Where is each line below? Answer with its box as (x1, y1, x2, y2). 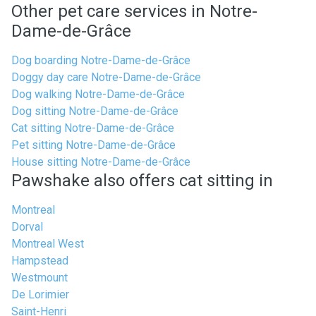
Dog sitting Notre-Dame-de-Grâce (11, 104, 178, 118)
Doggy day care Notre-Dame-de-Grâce (11, 71, 201, 84)
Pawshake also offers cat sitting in (11, 171, 273, 190)
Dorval (11, 220, 43, 233)
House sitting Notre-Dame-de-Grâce (11, 155, 190, 169)
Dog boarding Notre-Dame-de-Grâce (11, 54, 190, 67)
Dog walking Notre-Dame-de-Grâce (11, 87, 185, 101)
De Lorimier (11, 288, 69, 301)
